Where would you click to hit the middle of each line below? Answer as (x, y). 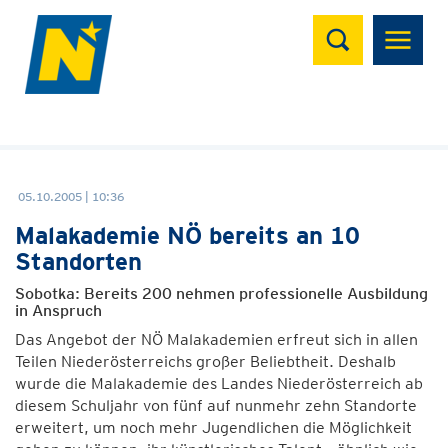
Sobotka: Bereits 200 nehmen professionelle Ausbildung (221, 293)
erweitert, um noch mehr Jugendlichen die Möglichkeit (213, 427)
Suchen (352, 25)
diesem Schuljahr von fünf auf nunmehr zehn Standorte (216, 405)
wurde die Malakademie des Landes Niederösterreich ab (219, 383)
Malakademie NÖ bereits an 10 (187, 235)
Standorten (78, 261)
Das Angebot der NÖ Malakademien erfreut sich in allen (216, 339)
